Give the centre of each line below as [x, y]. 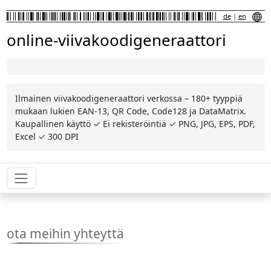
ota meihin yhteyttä [65, 234]
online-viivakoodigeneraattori [116, 40]
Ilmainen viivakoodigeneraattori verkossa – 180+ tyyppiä [129, 98]
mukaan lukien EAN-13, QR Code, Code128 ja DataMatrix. [130, 111]
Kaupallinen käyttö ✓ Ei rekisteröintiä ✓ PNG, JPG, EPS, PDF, [135, 124]
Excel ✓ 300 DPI [47, 136]
